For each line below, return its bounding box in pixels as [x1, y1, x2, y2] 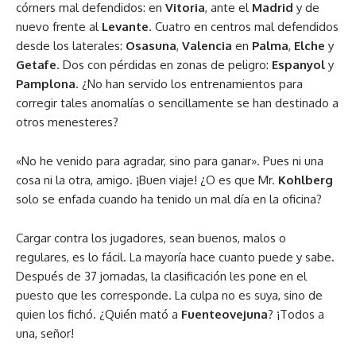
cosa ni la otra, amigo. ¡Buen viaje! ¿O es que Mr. [16, 172, 278, 188]
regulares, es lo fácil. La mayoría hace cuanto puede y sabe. [16, 250, 335, 265]
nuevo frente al [16, 19, 102, 34]
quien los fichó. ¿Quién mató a [16, 307, 181, 322]
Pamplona [16, 76, 75, 91]
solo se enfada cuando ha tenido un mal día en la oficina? [16, 192, 322, 207]
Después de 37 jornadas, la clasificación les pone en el [16, 269, 307, 284]
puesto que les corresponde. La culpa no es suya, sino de [16, 288, 323, 303]
